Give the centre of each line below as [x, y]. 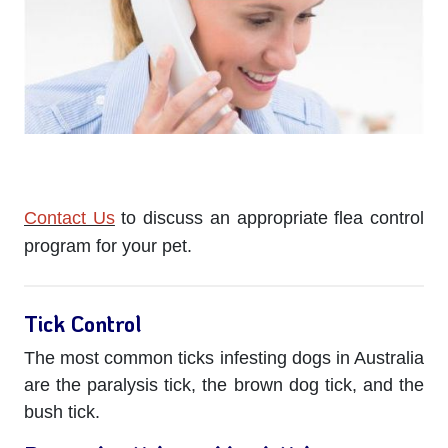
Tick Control [82, 323]
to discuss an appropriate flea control [269, 217]
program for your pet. [108, 245]
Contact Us [69, 217]
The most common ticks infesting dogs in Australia [224, 357]
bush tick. [62, 411]
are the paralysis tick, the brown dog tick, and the [224, 384]
